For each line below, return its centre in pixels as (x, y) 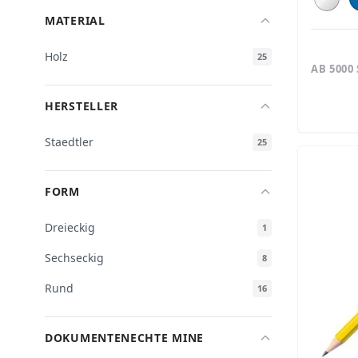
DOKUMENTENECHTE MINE (124, 338)
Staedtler (69, 142)
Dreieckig (70, 227)
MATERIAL (75, 20)
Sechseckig (74, 258)
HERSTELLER (82, 106)
